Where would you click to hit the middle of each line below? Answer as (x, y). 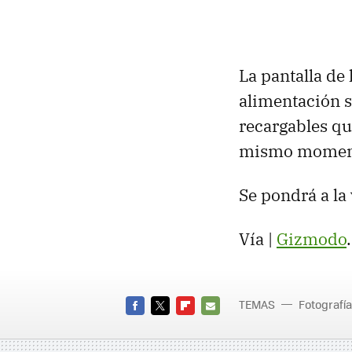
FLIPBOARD (204, 324)
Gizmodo (312, 239)
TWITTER (172, 324)
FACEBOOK (152, 324)
